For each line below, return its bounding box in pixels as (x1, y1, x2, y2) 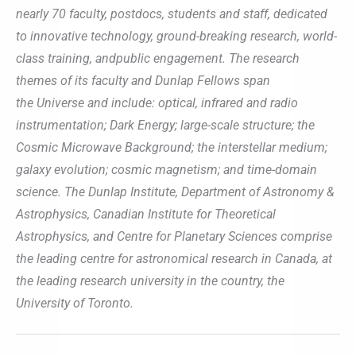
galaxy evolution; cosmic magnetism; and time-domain (16, 161, 317, 177)
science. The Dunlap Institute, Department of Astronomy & (16, 184, 335, 199)
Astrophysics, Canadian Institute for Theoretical (16, 206, 276, 222)
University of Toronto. (16, 295, 133, 311)
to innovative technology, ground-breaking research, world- (16, 28, 337, 44)
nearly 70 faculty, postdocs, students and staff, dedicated (16, 6, 327, 21)
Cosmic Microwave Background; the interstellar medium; (16, 139, 327, 155)
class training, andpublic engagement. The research (16, 50, 300, 66)
